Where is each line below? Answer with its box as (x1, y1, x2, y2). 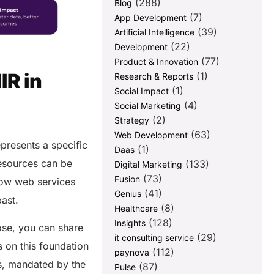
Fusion (114, 174, 141, 185)
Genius (114, 188, 142, 199)
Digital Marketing (114, 159, 183, 170)
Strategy (114, 115, 150, 126)
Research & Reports (114, 71, 194, 82)
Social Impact (114, 86, 169, 97)
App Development (114, 12, 187, 23)
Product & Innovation (114, 56, 199, 67)
